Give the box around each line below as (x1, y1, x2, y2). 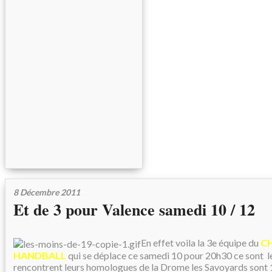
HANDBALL (13, 250, 66, 262)
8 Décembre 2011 (13, 187, 80, 197)
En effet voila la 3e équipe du (141, 237, 260, 248)
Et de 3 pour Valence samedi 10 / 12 (13, 198, 255, 221)
